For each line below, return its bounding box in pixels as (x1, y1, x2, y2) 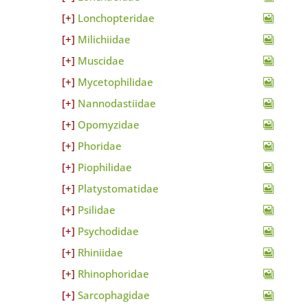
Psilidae (77, 203, 115, 217)
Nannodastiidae (77, 96, 156, 110)
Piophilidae (77, 160, 132, 174)
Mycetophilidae (77, 75, 153, 89)
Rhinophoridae (77, 267, 149, 280)
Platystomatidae (77, 181, 159, 195)
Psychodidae (77, 224, 139, 238)
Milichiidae (77, 32, 131, 46)
